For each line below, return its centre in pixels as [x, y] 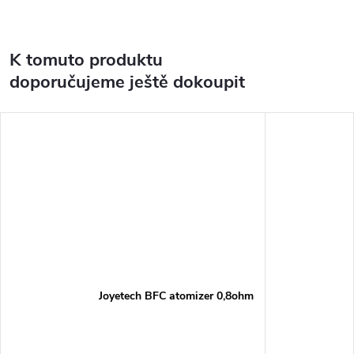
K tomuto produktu [86, 60]
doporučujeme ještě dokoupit [127, 82]
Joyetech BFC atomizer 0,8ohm [176, 296]
